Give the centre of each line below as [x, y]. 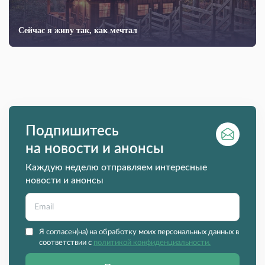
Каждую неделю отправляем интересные [116, 168]
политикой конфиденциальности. [152, 243]
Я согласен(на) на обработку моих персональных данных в [139, 232]
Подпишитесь [72, 132]
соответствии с [66, 243]
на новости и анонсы [95, 149]
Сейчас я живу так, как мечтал [78, 31]
